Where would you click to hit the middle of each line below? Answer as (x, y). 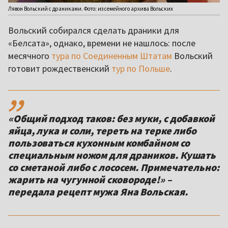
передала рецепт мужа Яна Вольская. (98, 191)
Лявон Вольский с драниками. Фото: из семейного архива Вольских (91, 8)
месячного (30, 55)
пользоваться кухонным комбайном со (99, 142)
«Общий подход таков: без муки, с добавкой (111, 118)
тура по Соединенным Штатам (112, 55)
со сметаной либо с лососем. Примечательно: (114, 167)
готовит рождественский (60, 68)
